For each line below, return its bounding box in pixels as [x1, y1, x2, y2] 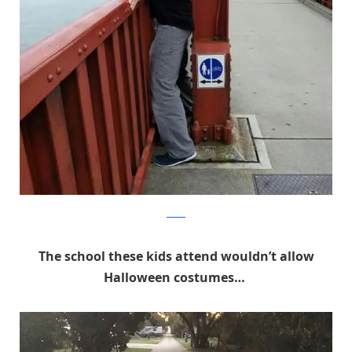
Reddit [167, 209, 185, 218]
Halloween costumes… [104, 268, 248, 286]
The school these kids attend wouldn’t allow [38, 247, 314, 265]
